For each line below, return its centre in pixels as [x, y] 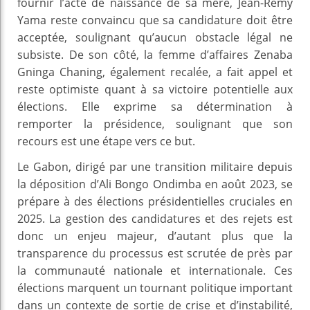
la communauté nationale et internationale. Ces [155, 270]
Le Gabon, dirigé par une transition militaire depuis [155, 166]
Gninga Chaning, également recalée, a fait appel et [155, 72]
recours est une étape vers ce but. [106, 141]
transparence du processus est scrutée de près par [155, 253]
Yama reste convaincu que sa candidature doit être [155, 20]
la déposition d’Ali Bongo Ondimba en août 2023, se [155, 184]
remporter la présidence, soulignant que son [155, 124]
